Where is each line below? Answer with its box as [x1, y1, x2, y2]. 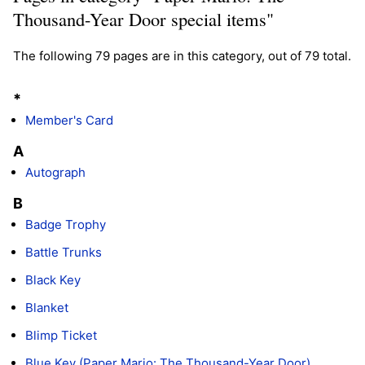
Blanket [25, 299, 68, 315]
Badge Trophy [25, 216, 106, 232]
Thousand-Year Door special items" [13, 6, 274, 31]
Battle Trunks [25, 244, 102, 260]
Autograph [25, 164, 86, 180]
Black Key [25, 271, 81, 288]
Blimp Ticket [25, 327, 97, 343]
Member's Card [25, 112, 113, 128]
